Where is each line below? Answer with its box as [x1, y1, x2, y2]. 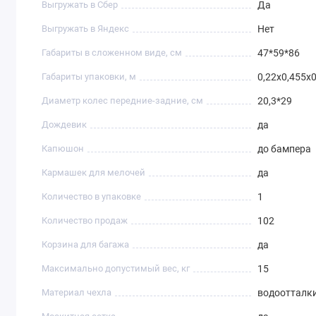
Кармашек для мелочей [42, 167, 146, 178]
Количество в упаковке [42, 191, 142, 202]
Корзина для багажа [42, 239, 130, 250]
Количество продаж [42, 215, 128, 226]
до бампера [257, 143, 311, 155]
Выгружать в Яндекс [42, 23, 130, 35]
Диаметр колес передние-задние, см [42, 95, 204, 107]
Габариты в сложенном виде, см [42, 47, 183, 59]
